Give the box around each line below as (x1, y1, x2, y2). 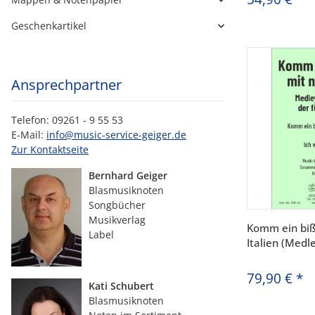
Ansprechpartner (11, 75, 122, 94)
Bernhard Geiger (89, 169, 167, 182)
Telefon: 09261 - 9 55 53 (11, 113, 123, 127)
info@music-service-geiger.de (46, 128, 186, 141)
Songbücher (89, 198, 146, 212)
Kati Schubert (89, 279, 154, 292)
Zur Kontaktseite (11, 143, 89, 156)
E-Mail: (11, 128, 46, 141)
